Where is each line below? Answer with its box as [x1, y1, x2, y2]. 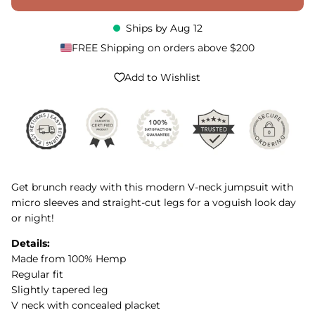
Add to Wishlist [124, 70, 200, 84]
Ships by [125, 22, 170, 35]
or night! [11, 212, 54, 225]
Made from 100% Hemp [11, 252, 126, 266]
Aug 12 [169, 22, 202, 35]
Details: [11, 237, 50, 250]
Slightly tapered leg [11, 283, 108, 297]
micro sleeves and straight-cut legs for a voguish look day [11, 196, 296, 210]
